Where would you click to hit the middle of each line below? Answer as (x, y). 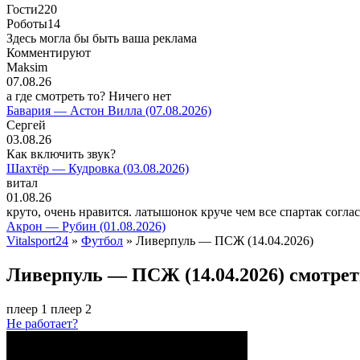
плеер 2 (71, 309)
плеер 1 (27, 309)
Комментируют (49, 53)
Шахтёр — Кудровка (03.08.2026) (98, 168)
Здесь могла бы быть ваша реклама (102, 38)
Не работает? (42, 323)
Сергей (26, 125)
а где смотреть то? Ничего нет (89, 96)
